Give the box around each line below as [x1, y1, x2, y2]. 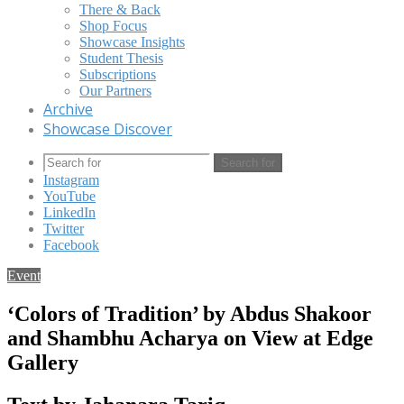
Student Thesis [79, 50, 163, 66]
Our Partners [79, 83, 151, 98]
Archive [43, 99, 93, 119]
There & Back [79, 2, 161, 17]
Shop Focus [79, 18, 147, 33]
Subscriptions [79, 67, 156, 82]
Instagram [43, 172, 99, 188]
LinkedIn [43, 205, 96, 220]
